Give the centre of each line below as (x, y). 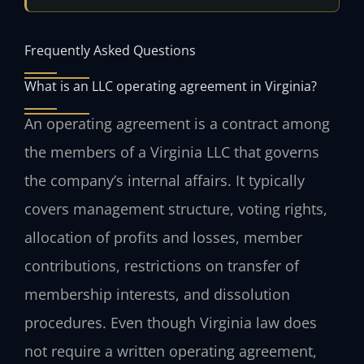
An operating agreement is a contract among (177, 123)
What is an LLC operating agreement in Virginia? (171, 85)
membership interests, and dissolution (157, 294)
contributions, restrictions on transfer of (162, 265)
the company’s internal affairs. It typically (165, 180)
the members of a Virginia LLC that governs (172, 152)
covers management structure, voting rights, (176, 208)
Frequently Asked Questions (110, 50)
